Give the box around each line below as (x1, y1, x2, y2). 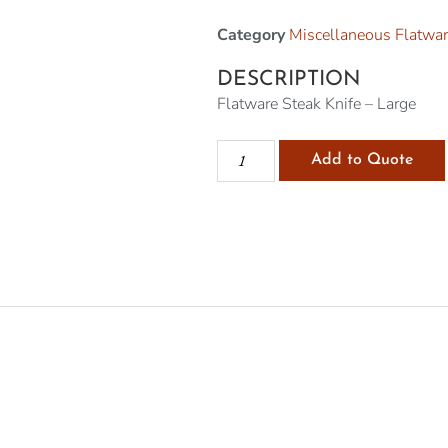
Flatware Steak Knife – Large (216, 92, 416, 115)
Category (216, 23, 285, 46)
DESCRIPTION (216, 68, 361, 90)
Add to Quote (311, 151, 414, 168)
